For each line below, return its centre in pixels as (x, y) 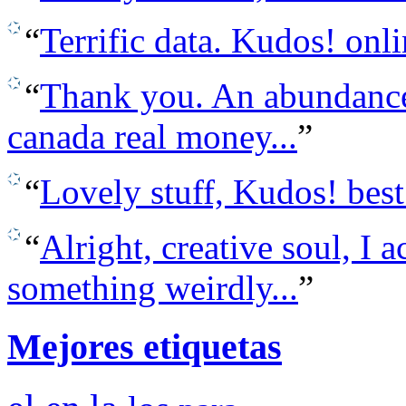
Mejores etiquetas (145, 346)
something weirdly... (153, 288)
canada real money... (152, 137)
